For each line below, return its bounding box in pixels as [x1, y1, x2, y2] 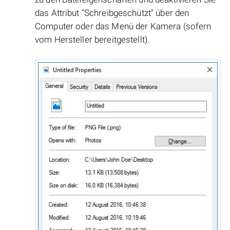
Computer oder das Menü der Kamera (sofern [35, 21, 212, 32]
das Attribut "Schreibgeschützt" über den [35, 8, 189, 18]
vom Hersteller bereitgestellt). [35, 34, 150, 45]
